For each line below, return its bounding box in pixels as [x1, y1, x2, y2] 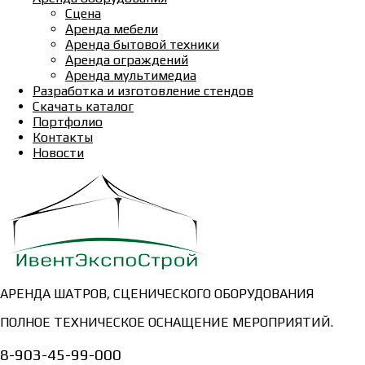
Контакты [33, 130, 93, 145]
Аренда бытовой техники [65, 37, 219, 52]
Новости [33, 145, 84, 161]
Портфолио [33, 114, 103, 130]
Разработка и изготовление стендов [33, 83, 253, 99]
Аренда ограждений [65, 52, 188, 68]
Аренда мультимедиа [65, 68, 196, 83]
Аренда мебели [65, 21, 158, 37]
